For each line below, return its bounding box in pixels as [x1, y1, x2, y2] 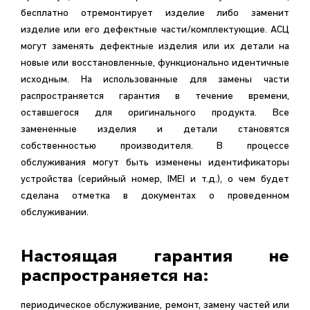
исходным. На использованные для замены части [21, 75, 289, 85]
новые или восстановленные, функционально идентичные [21, 58, 289, 69]
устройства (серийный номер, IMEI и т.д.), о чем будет [21, 174, 289, 185]
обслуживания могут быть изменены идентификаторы [21, 158, 289, 168]
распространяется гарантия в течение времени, [21, 91, 289, 102]
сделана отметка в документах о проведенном [21, 191, 289, 201]
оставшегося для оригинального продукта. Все [21, 108, 289, 118]
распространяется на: [21, 265, 209, 285]
